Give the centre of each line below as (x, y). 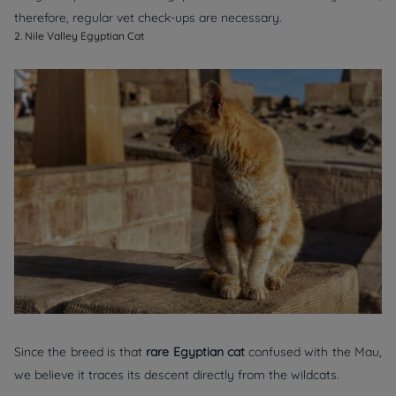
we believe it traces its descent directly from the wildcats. (177, 374)
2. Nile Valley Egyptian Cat (79, 36)
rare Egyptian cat (196, 351)
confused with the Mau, (316, 351)
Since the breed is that (79, 351)
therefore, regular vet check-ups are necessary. (148, 18)
